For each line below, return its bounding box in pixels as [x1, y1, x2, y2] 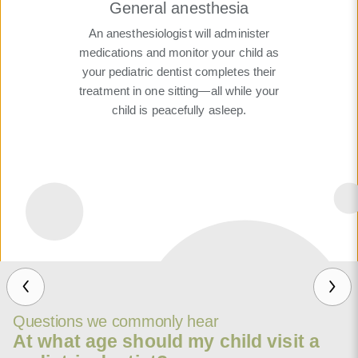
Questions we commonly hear [13, 312, 219, 330]
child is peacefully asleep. [111, 103, 247, 117]
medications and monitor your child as [78, 46, 280, 60]
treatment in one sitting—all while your [79, 84, 279, 98]
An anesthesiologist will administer [88, 26, 270, 41]
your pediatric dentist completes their [82, 65, 276, 79]
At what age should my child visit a [13, 330, 320, 352]
